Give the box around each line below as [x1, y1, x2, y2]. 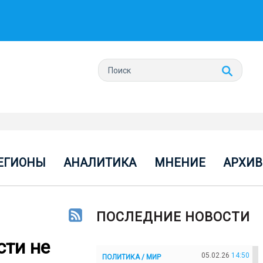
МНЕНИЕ [154, 156, 205, 170]
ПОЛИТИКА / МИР [102, 252, 161, 261]
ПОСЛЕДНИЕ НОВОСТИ [96, 210, 250, 224]
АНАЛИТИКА [63, 156, 137, 170]
